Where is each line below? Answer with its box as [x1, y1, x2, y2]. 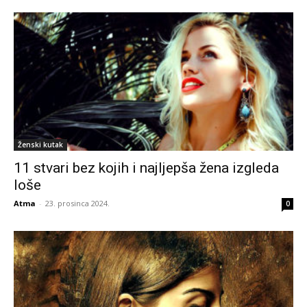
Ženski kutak [18, 139, 63, 149]
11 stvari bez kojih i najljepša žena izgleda [14, 159, 279, 176]
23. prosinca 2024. [45, 197, 110, 208]
